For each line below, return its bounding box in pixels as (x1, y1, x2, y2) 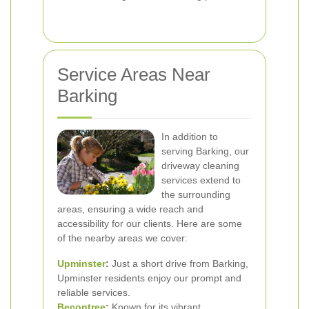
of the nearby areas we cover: (57, 232, 188, 243)
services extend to (161, 175, 241, 186)
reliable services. (57, 287, 130, 298)
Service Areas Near (57, 64, 210, 85)
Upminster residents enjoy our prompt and (57, 272, 241, 283)
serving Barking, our (161, 146, 249, 157)
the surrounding (161, 189, 230, 200)
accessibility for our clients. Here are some (57, 218, 242, 229)
